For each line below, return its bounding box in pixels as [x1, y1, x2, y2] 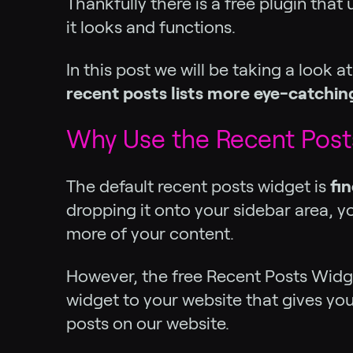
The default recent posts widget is [66, 176, 330, 195]
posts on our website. [66, 314, 229, 333]
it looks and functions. [66, 17, 236, 36]
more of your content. [66, 224, 234, 243]
